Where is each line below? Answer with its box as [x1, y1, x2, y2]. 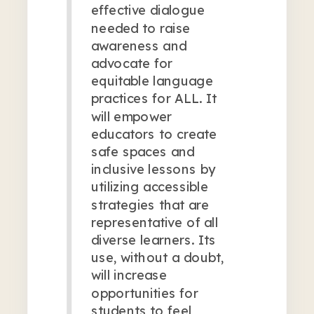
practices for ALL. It [91, 90, 217, 106]
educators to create [91, 125, 217, 142]
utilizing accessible [91, 178, 208, 194]
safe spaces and [91, 142, 195, 159]
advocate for [91, 54, 173, 71]
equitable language [91, 72, 213, 88]
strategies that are [91, 196, 210, 212]
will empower [91, 107, 172, 123]
